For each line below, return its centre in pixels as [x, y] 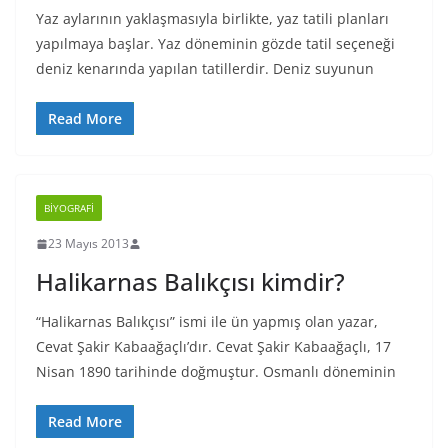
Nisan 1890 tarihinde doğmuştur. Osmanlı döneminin [216, 371]
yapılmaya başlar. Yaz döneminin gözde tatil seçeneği [215, 43]
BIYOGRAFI [69, 208]
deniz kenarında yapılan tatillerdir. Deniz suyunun [205, 68]
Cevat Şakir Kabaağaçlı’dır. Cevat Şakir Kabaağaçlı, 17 [213, 346]
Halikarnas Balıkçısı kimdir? [190, 281]
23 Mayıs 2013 [88, 243]
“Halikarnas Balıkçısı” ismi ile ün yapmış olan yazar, [207, 321]
